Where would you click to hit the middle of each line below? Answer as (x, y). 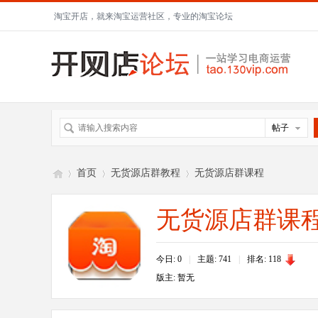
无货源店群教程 (146, 173)
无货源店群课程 (229, 173)
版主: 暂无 (175, 278)
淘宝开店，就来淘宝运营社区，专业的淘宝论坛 (143, 16)
